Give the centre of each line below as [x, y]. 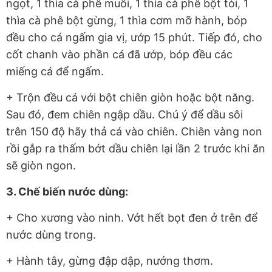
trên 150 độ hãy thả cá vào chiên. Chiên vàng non [134, 131]
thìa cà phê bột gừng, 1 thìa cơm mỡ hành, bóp [127, 20]
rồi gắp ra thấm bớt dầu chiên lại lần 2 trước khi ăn [136, 148]
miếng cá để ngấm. [55, 71]
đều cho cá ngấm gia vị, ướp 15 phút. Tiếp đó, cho [134, 37]
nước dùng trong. [51, 234]
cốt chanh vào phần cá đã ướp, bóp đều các [119, 54]
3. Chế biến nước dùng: [67, 191]
